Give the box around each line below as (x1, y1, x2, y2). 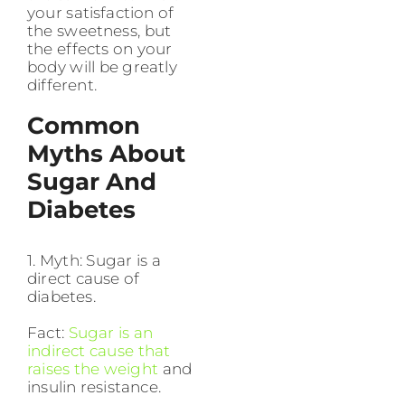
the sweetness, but (27, 22, 172, 41)
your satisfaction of (27, 4, 174, 23)
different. (27, 76, 97, 95)
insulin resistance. (27, 378, 162, 397)
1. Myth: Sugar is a (27, 251, 161, 270)
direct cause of (27, 269, 140, 288)
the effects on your (27, 40, 173, 59)
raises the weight (27, 360, 158, 379)
